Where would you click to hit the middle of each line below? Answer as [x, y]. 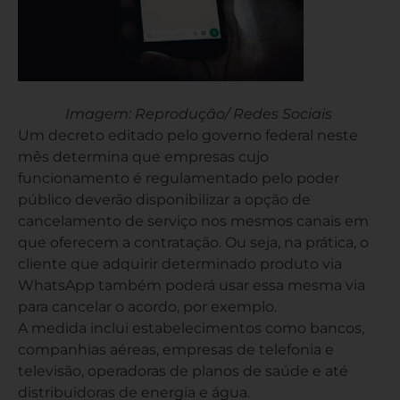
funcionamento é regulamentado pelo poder [179, 178]
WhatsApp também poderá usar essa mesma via [192, 285]
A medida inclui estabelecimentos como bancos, [191, 328]
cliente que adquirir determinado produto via [180, 264]
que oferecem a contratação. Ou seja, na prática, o [193, 242]
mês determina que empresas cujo [143, 157]
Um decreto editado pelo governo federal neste [188, 135]
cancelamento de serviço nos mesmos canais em [193, 221]
